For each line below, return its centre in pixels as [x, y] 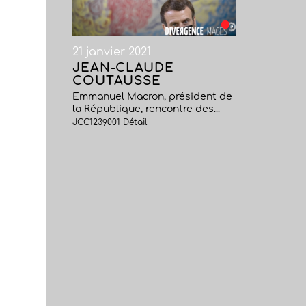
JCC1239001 [98, 122]
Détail [135, 122]
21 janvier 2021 [112, 52]
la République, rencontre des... [147, 109]
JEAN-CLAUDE [124, 68]
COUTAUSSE [117, 81]
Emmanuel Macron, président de [153, 97]
